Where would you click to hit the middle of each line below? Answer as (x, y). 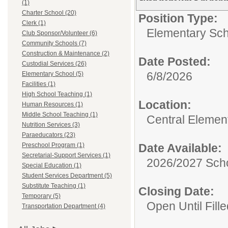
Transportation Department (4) (64, 206)
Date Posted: (175, 62)
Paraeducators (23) (49, 135)
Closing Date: (176, 191)
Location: (165, 105)
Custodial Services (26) (54, 64)
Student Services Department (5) (67, 176)
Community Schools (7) (54, 43)
